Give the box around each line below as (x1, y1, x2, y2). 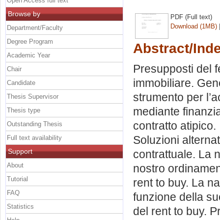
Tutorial (7, 175, 28, 183)
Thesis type (7, 106, 40, 114)
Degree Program (7, 37, 53, 45)
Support (8, 147, 32, 155)
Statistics (7, 202, 34, 210)
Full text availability (7, 134, 62, 141)
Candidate (7, 79, 35, 86)
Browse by (8, 9, 40, 18)
